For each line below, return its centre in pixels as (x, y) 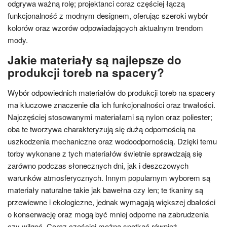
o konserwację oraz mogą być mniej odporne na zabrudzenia (108, 214)
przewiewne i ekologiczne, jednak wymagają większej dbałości (111, 202)
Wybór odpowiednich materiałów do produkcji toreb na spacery (111, 92)
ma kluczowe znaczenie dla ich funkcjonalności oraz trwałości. (111, 105)
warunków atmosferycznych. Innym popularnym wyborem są (109, 178)
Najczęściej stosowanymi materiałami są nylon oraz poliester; (110, 117)
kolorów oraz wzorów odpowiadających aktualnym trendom (105, 28)
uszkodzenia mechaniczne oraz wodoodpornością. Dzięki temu (112, 141)
